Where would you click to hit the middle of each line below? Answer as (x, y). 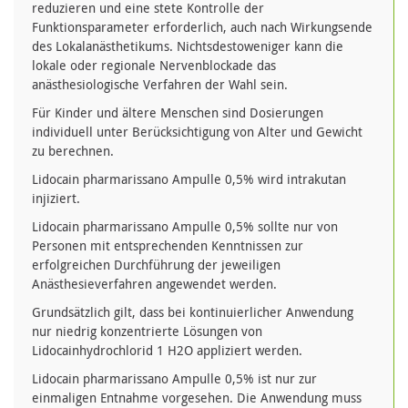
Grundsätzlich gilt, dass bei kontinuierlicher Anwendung (193, 312)
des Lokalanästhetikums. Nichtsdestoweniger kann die (188, 46)
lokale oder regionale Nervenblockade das (154, 66)
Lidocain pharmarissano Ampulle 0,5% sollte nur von (185, 227)
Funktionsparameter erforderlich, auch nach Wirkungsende (202, 27)
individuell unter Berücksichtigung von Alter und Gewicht (197, 132)
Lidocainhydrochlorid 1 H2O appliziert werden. (167, 351)
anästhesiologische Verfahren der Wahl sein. (160, 85)
